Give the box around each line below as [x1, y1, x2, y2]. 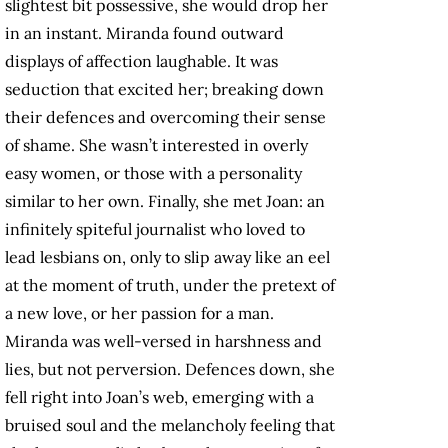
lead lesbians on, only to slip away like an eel [5, 247, 330, 268]
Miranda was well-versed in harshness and [5, 331, 322, 352]
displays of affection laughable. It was [5, 51, 278, 72]
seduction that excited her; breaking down [5, 79, 324, 100]
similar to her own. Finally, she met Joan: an [5, 191, 325, 212]
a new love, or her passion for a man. [5, 303, 274, 324]
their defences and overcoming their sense [5, 107, 326, 128]
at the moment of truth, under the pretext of [5, 275, 335, 296]
